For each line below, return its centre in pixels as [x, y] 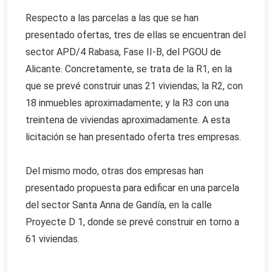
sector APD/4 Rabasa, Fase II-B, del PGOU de [123, 52]
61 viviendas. [53, 239]
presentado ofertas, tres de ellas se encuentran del [136, 35]
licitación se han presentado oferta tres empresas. [133, 137]
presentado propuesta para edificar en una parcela [132, 188]
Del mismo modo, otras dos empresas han [114, 171]
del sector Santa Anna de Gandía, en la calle [119, 205]
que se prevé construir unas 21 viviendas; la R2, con [134, 86]
